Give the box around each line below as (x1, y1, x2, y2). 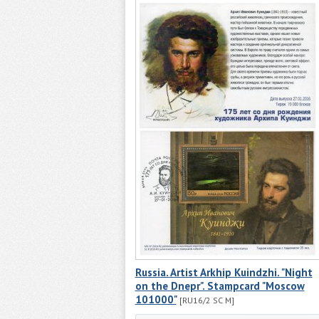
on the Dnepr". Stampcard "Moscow (135, 279, 305, 293)
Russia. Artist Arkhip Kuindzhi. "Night (135, 266, 313, 280)
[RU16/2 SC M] (179, 295, 234, 306)
